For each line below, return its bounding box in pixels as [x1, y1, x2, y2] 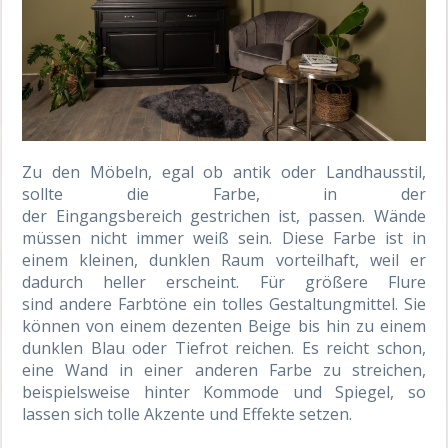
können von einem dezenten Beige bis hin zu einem [22, 314, 426, 337]
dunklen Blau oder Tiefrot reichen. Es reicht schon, [22, 336, 426, 359]
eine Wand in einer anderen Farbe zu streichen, [22, 358, 426, 381]
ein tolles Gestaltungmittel [193, 292, 395, 315]
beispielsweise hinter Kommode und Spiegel [22, 380, 391, 403]
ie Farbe [135, 182, 256, 205]
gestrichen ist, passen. [181, 204, 366, 227]
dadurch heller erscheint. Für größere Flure [22, 270, 426, 293]
